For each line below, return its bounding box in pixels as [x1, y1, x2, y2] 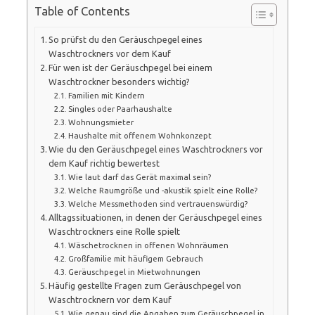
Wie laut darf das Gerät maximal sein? [68, 172, 211, 181]
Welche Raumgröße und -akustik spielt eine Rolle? [68, 185, 257, 195]
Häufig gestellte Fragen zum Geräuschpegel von [49, 280, 242, 290]
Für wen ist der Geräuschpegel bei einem [49, 62, 213, 72]
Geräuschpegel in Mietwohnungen [68, 266, 200, 276]
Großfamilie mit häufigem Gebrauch [68, 253, 203, 263]
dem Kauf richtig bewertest [49, 157, 160, 168]
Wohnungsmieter [68, 117, 134, 127]
